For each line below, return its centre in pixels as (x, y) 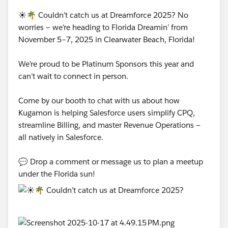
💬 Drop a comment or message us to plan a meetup (111, 161)
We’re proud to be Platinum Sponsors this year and (106, 64)
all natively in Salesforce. (62, 137)
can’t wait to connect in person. (74, 76)
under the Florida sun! (57, 174)
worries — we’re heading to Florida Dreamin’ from (103, 27)
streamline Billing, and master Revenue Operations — (109, 125)
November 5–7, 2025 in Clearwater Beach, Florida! (108, 39)
